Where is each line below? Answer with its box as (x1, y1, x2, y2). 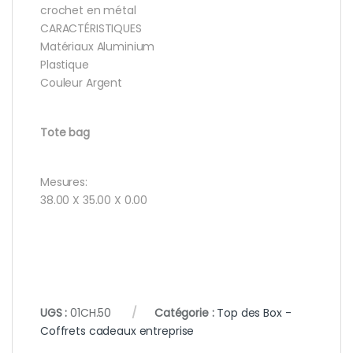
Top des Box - (217, 304, 292, 321)
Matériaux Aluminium (40, 38, 155, 54)
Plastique (40, 56, 89, 72)
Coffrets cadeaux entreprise (40, 322, 195, 339)
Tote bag (40, 124, 90, 140)
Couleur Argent (40, 74, 123, 91)
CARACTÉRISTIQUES (40, 20, 142, 36)
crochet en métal (40, 2, 136, 18)
